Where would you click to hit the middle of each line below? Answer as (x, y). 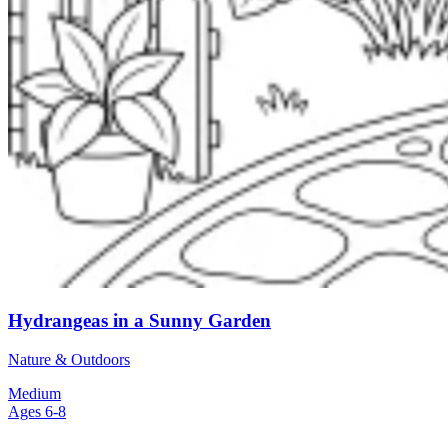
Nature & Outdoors (69, 359)
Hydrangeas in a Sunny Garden (139, 321)
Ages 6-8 (37, 411)
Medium (34, 393)
